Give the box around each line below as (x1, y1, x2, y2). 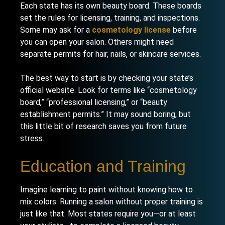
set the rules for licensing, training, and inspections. (20, 13, 200, 23)
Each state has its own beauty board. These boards (20, 1, 201, 11)
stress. (20, 134, 44, 143)
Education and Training (20, 157, 186, 175)
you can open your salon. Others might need (20, 37, 174, 47)
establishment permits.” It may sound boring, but (20, 109, 191, 119)
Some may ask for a (20, 25, 92, 35)
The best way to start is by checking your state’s (20, 73, 193, 83)
